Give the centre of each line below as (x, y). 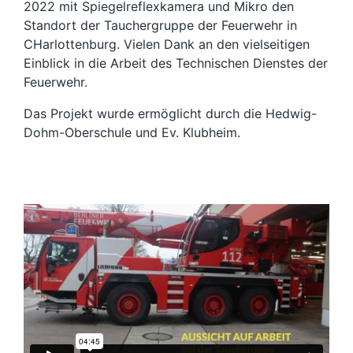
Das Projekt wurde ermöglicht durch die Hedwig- (170, 113)
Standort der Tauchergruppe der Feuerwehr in (160, 25)
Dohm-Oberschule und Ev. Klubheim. (132, 132)
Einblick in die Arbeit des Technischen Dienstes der (176, 63)
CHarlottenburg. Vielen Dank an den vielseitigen (167, 44)
